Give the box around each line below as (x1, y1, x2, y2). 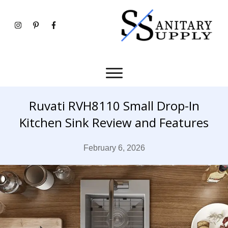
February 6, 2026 (83, 143, 145, 152)
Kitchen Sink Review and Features (19, 113, 209, 131)
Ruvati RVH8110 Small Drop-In (28, 97, 199, 114)
